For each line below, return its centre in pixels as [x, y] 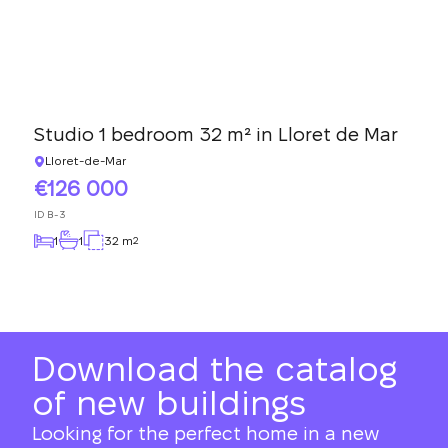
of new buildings [169, 402]
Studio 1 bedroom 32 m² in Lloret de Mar [216, 134]
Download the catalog [214, 368]
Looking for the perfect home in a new [205, 433]
